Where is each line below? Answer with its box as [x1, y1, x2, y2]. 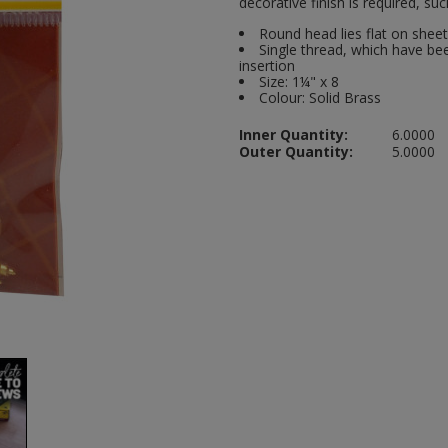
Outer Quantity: [239, 142, 353, 162]
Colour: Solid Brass [259, 88, 381, 108]
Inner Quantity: [239, 125, 348, 145]
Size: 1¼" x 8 [259, 72, 339, 92]
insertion [239, 56, 295, 76]
